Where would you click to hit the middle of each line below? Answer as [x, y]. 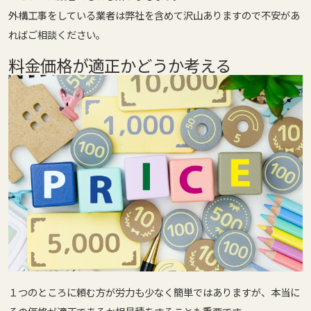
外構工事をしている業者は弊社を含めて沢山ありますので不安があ [154, 15]
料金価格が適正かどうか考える [120, 65]
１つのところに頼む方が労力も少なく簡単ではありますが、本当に [154, 292]
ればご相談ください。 [57, 34]
